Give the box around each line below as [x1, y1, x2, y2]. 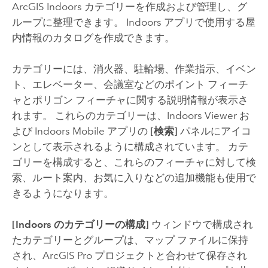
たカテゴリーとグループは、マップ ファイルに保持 [11, 234, 248, 246]
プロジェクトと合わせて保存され [92, 249, 247, 262]
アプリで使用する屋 [161, 16, 255, 28]
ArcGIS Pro [42, 249, 92, 262]
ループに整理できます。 [11, 16, 126, 28]
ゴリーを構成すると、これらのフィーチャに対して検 [11, 156, 256, 168]
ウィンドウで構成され [148, 218, 253, 231]
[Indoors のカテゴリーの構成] [11, 218, 149, 231]
